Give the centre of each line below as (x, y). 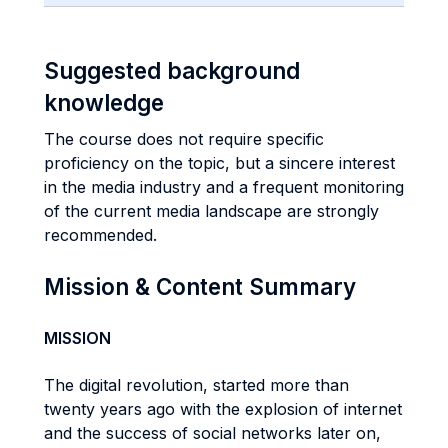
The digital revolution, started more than (196, 385)
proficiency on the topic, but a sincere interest (219, 163)
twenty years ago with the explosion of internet (223, 409)
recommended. (100, 235)
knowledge (104, 102)
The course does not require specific (184, 139)
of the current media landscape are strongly (211, 211)
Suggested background (172, 70)
